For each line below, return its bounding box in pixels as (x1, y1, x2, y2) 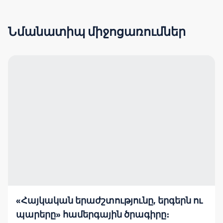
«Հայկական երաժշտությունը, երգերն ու (16, 195, 203, 207)
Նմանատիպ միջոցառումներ (8, 24, 186, 39)
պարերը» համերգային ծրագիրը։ (16, 209, 169, 221)
